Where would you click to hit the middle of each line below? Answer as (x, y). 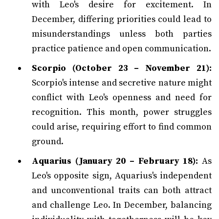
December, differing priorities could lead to (122, 19)
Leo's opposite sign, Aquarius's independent (122, 176)
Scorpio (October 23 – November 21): (122, 68)
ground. (48, 142)
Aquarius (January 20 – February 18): (115, 161)
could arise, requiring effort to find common (122, 127)
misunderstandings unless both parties (122, 34)
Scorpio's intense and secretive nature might (122, 83)
